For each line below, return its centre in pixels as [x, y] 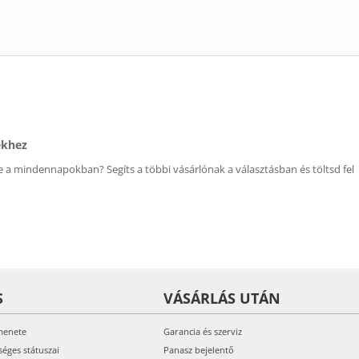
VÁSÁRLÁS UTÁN [222, 298]
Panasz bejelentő [199, 350]
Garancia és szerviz [203, 331]
